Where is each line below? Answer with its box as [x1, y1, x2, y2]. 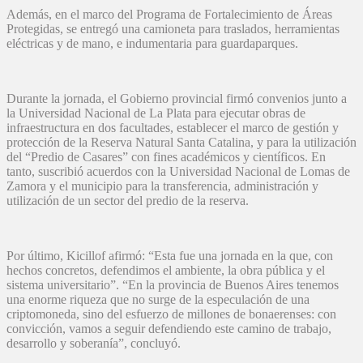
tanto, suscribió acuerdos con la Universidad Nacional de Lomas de [6, 164, 350, 179]
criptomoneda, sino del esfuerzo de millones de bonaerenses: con [6, 307, 336, 322]
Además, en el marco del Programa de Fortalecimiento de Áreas [6, 7, 332, 22]
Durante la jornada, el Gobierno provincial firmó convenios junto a [6, 92, 347, 106]
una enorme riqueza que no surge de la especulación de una [6, 293, 310, 307]
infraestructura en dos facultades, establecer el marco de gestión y [6, 121, 339, 135]
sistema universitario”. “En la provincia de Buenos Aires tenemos [6, 278, 339, 293]
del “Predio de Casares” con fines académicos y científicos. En [6, 150, 326, 164]
